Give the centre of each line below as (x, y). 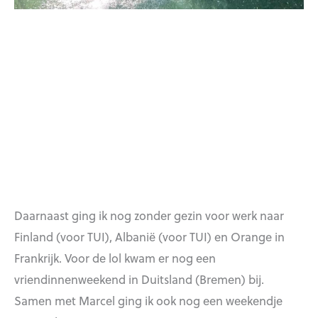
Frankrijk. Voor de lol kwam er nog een (115, 258)
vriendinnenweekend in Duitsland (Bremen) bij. (139, 279)
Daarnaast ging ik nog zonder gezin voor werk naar (149, 215)
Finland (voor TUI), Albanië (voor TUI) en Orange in (149, 237)
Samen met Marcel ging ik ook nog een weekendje (148, 301)
